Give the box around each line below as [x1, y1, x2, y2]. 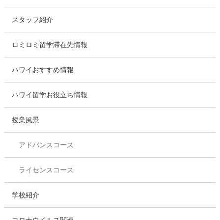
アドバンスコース [18, 140, 74, 149]
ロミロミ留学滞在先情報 [11, 40, 87, 49]
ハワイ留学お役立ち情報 [11, 90, 87, 99]
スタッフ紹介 [11, 15, 53, 24]
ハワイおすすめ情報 [11, 65, 74, 74]
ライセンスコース [18, 165, 74, 174]
